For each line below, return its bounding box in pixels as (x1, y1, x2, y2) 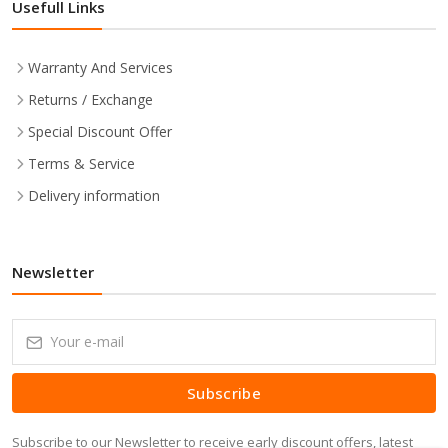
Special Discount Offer (28, 121, 172, 141)
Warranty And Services (28, 57, 173, 77)
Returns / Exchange (28, 89, 153, 109)
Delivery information (28, 185, 160, 205)
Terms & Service (28, 153, 135, 173)
